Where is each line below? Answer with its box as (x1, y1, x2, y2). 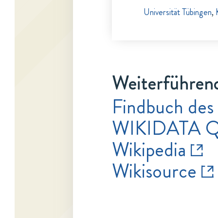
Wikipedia (112, 136, 186, 163)
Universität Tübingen (144, 6, 212, 18)
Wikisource (112, 157, 197, 185)
